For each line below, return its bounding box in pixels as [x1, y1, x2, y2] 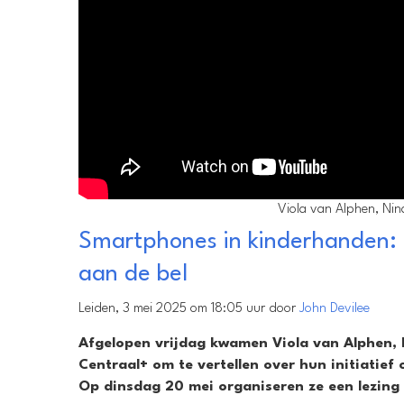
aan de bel [78, 262, 188, 287]
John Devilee [299, 302, 370, 317]
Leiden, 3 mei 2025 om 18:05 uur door [78, 302, 299, 317]
